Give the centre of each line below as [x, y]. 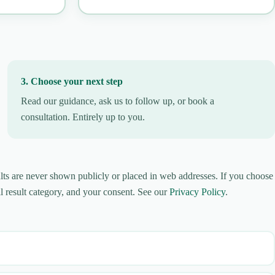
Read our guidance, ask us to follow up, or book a [118, 101]
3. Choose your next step [72, 81]
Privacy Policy [197, 192]
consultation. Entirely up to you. [83, 117]
